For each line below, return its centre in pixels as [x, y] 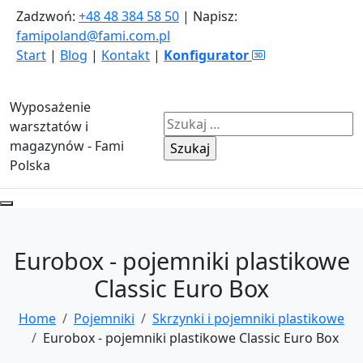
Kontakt [126, 55]
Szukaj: [184, 121]
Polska [30, 165]
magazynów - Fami [67, 146]
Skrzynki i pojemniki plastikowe [248, 318]
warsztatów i [49, 126]
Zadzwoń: [47, 16]
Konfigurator [208, 55]
